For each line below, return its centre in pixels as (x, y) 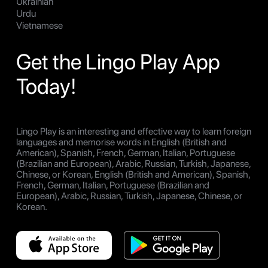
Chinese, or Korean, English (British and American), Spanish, (133, 175)
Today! (46, 87)
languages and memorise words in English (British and (121, 142)
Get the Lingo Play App (118, 62)
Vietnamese (39, 26)
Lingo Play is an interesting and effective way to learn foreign (134, 132)
